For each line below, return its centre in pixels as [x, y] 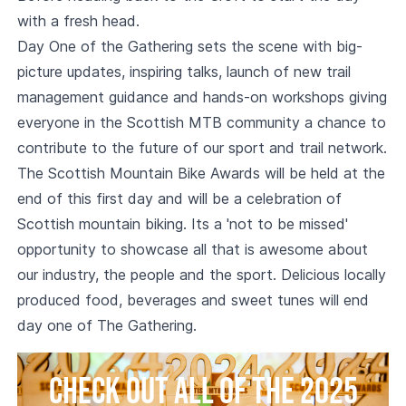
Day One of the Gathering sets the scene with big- [189, 46]
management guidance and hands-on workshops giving [202, 97]
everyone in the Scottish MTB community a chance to [201, 122]
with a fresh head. [78, 20]
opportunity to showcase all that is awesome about [192, 249]
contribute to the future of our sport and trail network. [202, 147]
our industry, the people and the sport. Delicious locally [201, 274]
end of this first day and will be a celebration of [179, 198]
